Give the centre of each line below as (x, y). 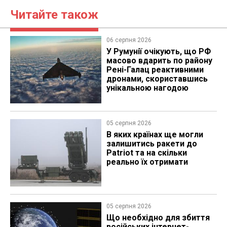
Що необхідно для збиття (158, 218)
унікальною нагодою (147, 88)
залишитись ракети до (152, 144)
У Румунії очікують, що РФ (158, 51)
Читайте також (54, 14)
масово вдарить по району (159, 60)
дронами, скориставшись (157, 79)
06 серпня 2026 (129, 40)
